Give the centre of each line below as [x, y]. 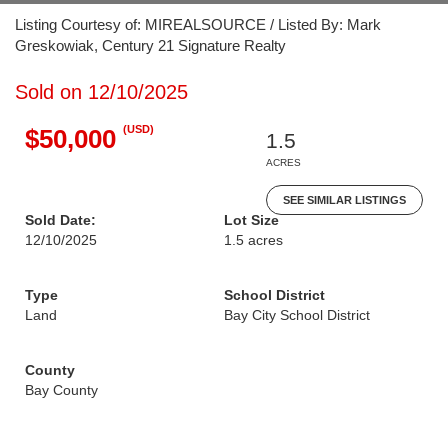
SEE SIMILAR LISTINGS [344, 200]
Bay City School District [297, 315]
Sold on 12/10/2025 [101, 92]
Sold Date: [60, 220]
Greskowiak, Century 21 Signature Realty [150, 45]
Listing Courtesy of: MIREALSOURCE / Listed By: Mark [198, 24]
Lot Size [251, 220]
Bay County [61, 390]
